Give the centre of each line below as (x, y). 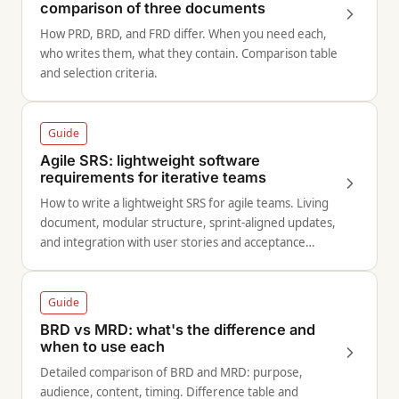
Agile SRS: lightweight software (150, 160)
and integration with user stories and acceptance (173, 242)
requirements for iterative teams (153, 177)
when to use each (102, 346)
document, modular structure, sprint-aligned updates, (188, 223)
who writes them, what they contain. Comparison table (189, 53)
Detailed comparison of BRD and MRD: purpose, (171, 372)
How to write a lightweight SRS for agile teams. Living (184, 203)
